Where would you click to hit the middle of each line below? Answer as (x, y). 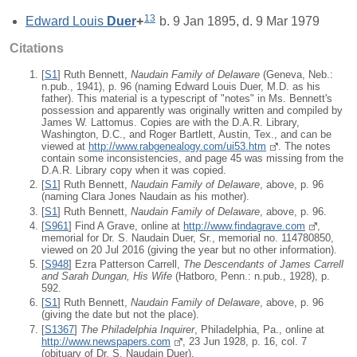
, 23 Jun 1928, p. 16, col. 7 (245, 341)
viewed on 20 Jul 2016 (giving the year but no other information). (189, 249)
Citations (37, 49)
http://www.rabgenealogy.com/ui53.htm (177, 147)
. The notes (304, 147)
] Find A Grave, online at (126, 226)
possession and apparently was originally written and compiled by (192, 111)
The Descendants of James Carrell (263, 265)
